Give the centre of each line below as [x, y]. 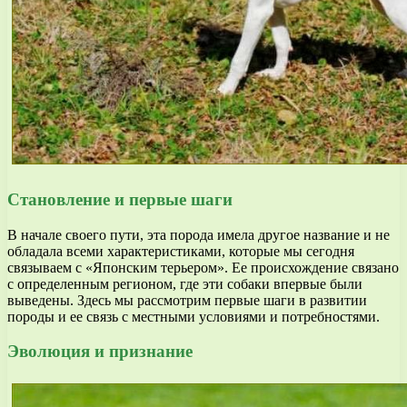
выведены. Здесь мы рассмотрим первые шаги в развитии [187, 300]
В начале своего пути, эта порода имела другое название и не [199, 234]
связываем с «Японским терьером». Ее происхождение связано [203, 267]
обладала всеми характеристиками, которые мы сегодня [181, 251]
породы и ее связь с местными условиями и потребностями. [194, 316]
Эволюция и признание [100, 352]
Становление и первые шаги [120, 199]
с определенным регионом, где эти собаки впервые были [185, 283]
